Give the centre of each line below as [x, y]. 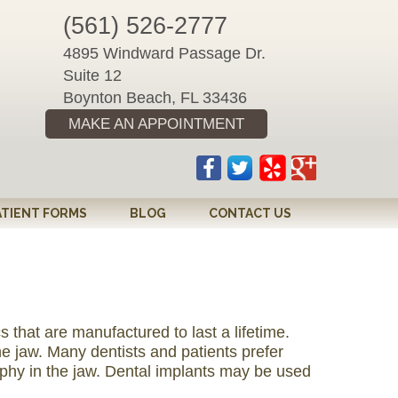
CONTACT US [250, 213]
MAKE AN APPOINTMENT [156, 124]
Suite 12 [92, 76]
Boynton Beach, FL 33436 [155, 98]
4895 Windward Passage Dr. [164, 53]
